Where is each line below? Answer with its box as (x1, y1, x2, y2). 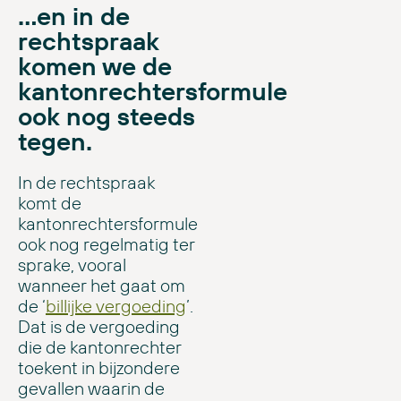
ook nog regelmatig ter (18, 233, 195, 256)
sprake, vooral (18, 253, 126, 277)
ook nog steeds (18, 100, 195, 132)
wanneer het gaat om (18, 274, 185, 297)
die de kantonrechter (18, 336, 182, 359)
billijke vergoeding (46, 294, 186, 318)
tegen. (18, 125, 92, 158)
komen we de (18, 50, 172, 82)
